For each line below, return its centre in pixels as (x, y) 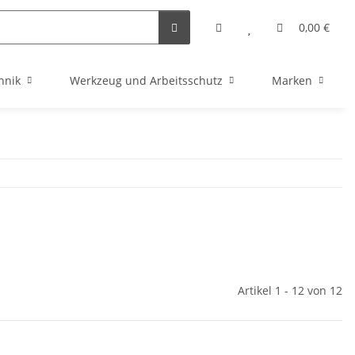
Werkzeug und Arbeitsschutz (146, 81)
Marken (292, 81)
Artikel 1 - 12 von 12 (290, 291)
